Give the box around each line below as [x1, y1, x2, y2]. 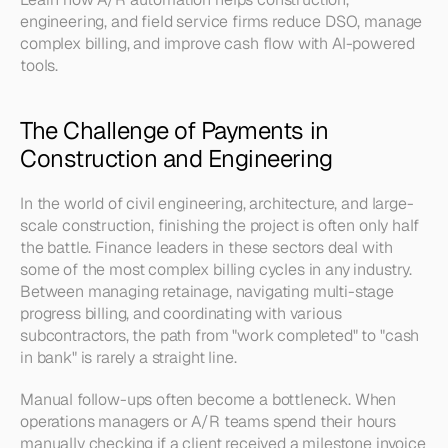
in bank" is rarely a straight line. [20, 347, 237, 368]
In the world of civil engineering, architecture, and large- [20, 193, 414, 214]
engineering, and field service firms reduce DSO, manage [20, 11, 423, 32]
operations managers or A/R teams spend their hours [20, 411, 396, 432]
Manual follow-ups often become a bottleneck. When [20, 389, 397, 410]
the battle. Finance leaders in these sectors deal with [20, 237, 393, 258]
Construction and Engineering [20, 143, 333, 174]
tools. [20, 55, 59, 76]
